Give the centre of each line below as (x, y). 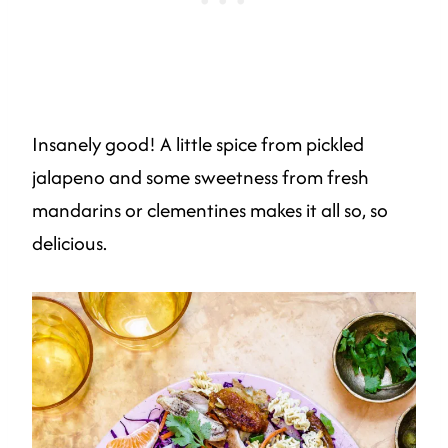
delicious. (69, 242)
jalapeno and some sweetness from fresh (200, 176)
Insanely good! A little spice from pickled (198, 143)
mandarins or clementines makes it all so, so (210, 209)
